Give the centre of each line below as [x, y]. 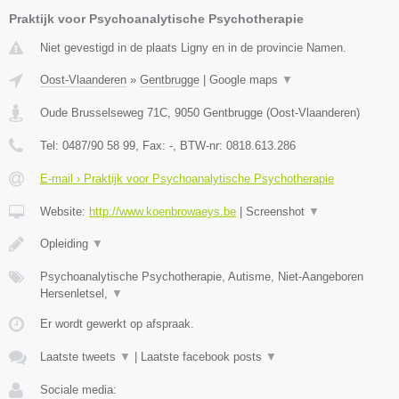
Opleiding [66, 244]
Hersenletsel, [76, 294]
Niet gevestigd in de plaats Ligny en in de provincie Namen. [193, 48]
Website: [65, 212]
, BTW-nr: [199, 146]
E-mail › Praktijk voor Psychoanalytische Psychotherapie [187, 179]
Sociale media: [78, 390]
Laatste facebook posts [203, 357]
